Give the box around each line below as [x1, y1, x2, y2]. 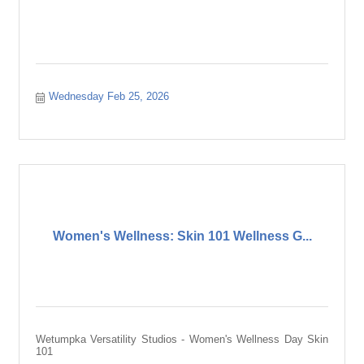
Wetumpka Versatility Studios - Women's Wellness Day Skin [36, 333, 328, 345]
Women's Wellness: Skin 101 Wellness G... [52, 228, 312, 243]
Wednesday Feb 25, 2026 [49, 90, 170, 102]
